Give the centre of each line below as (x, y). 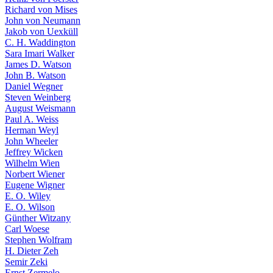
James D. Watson (38, 64)
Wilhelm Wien (32, 163)
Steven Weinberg (38, 97)
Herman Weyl (32, 130)
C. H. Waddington (40, 42)
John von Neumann (43, 20)
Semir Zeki (26, 262)
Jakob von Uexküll (41, 31)
